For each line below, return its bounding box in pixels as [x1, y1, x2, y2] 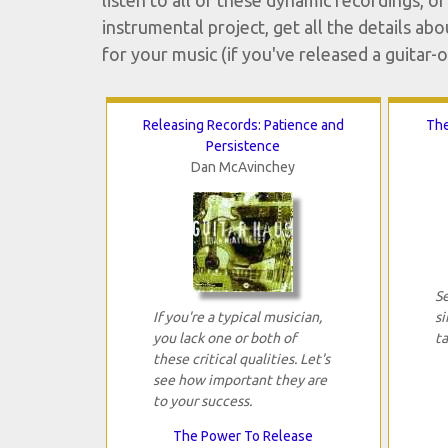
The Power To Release [173, 428, 314, 445]
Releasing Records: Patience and [142, 117, 344, 134]
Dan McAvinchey [191, 159, 296, 176]
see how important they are [152, 372, 327, 389]
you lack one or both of [152, 330, 296, 347]
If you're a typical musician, [152, 309, 322, 326]
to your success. [152, 393, 252, 410]
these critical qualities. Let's [152, 351, 330, 368]
